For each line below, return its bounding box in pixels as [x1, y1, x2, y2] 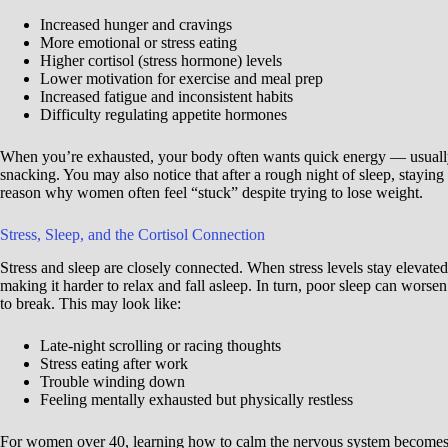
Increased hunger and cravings [40, 16, 232, 34]
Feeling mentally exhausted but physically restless [40, 390, 353, 408]
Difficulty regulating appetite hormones [40, 106, 287, 124]
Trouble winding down [40, 372, 185, 390]
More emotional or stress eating [40, 34, 237, 52]
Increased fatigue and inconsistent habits [40, 88, 293, 106]
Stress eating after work [40, 354, 188, 372]
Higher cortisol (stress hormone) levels [40, 52, 282, 70]
